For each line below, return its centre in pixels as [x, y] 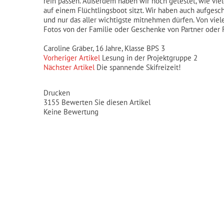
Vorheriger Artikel [72, 58]
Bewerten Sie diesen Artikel [105, 102]
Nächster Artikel [69, 67]
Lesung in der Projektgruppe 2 [150, 58]
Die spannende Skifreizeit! [139, 67]
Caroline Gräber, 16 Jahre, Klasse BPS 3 [104, 48]
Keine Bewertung [71, 112]
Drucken [57, 93]
